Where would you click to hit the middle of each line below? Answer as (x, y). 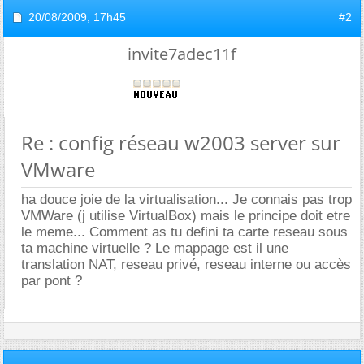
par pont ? (52, 281)
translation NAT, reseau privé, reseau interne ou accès (186, 264)
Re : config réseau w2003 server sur (181, 143)
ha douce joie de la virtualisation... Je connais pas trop (186, 199)
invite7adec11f (182, 54)
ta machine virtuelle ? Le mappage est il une (155, 248)
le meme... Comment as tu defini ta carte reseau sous (184, 232)
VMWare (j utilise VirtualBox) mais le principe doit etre (186, 216)
